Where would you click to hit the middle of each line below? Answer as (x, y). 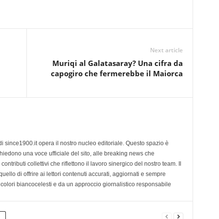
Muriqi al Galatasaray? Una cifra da (117, 63)
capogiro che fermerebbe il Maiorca (117, 73)
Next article (166, 50)
